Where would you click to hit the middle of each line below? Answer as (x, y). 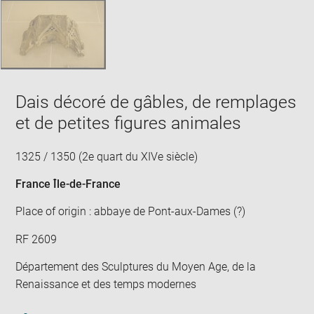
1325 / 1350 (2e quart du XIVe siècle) (107, 157)
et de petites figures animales (129, 123)
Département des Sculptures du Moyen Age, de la (136, 267)
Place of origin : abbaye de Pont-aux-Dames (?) (131, 212)
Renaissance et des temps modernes (106, 285)
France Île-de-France (68, 184)
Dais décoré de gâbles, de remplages (156, 102)
